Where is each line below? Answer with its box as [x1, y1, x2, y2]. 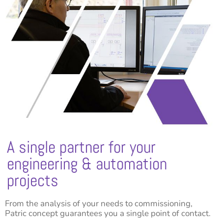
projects [7, 169, 59, 191]
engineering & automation [7, 153, 167, 174]
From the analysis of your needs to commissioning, [5, 197, 192, 209]
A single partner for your [7, 136, 156, 158]
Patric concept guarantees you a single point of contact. [5, 207, 211, 219]
